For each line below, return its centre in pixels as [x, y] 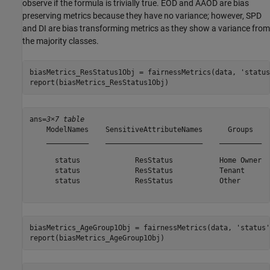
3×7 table [65, 119]
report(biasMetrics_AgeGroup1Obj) [97, 238]
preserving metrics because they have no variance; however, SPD [142, 16]
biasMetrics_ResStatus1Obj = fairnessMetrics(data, [135, 72]
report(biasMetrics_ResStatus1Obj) [99, 82]
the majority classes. [61, 41]
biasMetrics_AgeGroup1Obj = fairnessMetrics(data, [133, 228]
